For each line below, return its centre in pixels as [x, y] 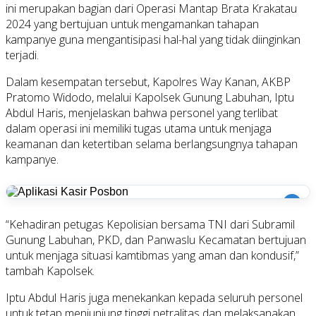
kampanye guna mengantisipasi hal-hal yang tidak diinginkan [153, 39]
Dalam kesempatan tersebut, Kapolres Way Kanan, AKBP [148, 81]
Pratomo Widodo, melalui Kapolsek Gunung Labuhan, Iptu [150, 97]
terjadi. [22, 55]
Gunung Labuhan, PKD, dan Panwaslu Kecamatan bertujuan [156, 239]
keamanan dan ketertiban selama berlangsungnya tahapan [152, 144]
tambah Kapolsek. [50, 271]
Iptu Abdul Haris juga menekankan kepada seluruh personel [154, 297]
